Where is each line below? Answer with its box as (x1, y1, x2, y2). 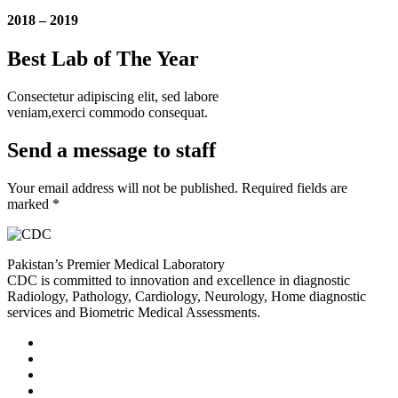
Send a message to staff (7, 139, 216, 163)
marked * (7, 195, 60, 211)
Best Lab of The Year (7, 47, 199, 71)
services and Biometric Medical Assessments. (7, 304, 260, 320)
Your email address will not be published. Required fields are (7, 179, 347, 195)
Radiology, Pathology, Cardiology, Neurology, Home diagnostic (7, 288, 366, 304)
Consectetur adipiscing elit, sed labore (7, 89, 219, 105)
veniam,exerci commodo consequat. (7, 105, 208, 121)
